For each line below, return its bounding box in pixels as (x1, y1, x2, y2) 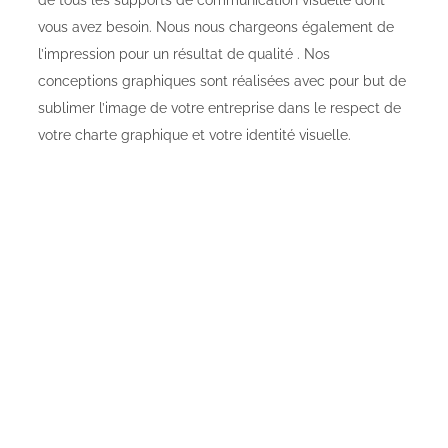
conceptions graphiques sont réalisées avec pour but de (38, 73, 406, 90)
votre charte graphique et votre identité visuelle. (38, 127, 351, 144)
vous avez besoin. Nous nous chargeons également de (38, 19, 394, 36)
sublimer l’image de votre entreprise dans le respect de (38, 100, 401, 117)
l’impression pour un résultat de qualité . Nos (38, 46, 330, 63)
